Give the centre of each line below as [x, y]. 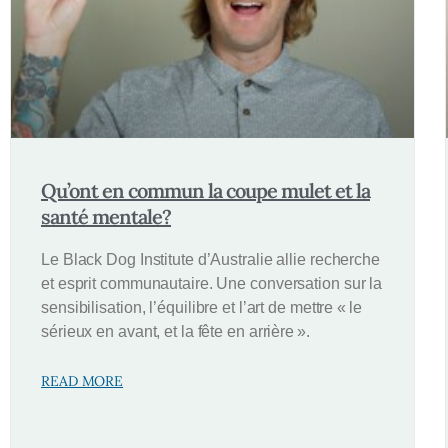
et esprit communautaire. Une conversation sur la [212, 283]
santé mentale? [106, 216]
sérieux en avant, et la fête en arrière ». [175, 331]
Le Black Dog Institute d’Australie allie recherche [210, 259]
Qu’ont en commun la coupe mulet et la [205, 190]
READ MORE [82, 380]
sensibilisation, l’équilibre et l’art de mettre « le [201, 307]
